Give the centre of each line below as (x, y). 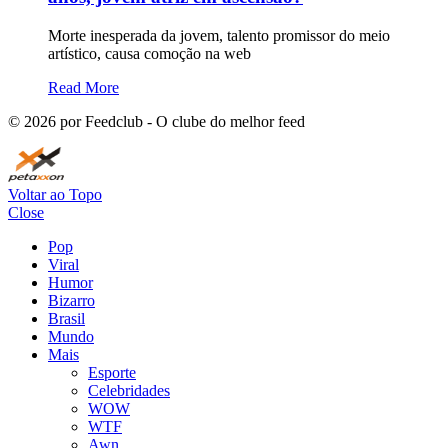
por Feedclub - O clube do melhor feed (180, 121)
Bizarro (71, 300)
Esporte (112, 372)
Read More (83, 87)
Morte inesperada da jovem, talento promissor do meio (219, 35)
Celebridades (129, 390)
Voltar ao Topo (55, 194)
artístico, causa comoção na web (149, 53)
